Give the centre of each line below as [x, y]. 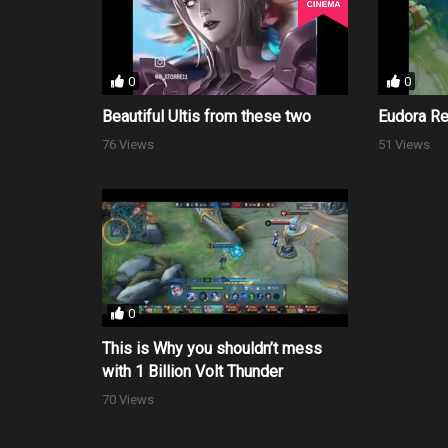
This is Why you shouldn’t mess [212, 349]
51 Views [404, 144]
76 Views [128, 144]
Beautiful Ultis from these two [206, 116]
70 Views [128, 400]
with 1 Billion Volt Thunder [192, 372]
